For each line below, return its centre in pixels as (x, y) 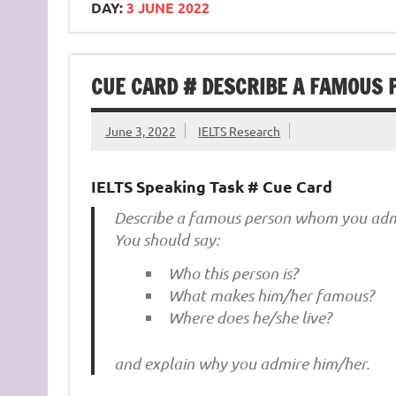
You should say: (167, 239)
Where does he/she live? (250, 317)
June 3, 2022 (140, 131)
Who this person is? (233, 273)
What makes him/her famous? (271, 295)
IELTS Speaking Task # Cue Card (211, 186)
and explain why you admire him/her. (242, 363)
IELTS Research (240, 131)
